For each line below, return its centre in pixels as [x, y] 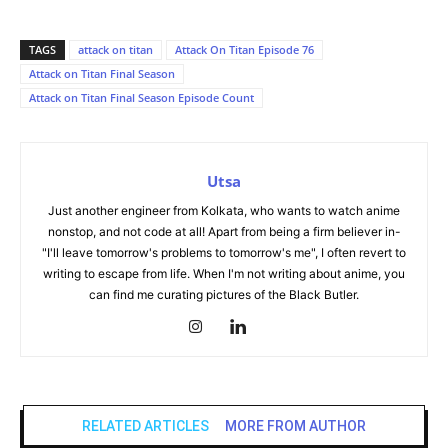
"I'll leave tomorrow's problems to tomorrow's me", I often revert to [224, 252]
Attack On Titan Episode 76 [244, 49]
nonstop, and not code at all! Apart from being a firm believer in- [224, 231]
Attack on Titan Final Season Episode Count [141, 97]
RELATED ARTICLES [145, 426]
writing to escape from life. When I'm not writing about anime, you [224, 273]
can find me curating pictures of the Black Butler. [224, 294]
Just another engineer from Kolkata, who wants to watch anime [224, 210]
